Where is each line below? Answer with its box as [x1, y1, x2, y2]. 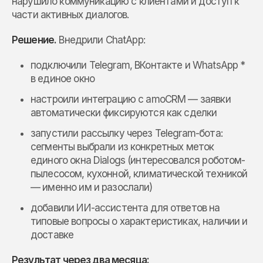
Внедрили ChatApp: [56, 33, 145, 46]
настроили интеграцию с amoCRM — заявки [31, 93, 231, 105]
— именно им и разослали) [31, 181, 153, 193]
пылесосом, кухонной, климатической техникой [31, 167, 248, 180]
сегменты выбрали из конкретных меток [31, 140, 214, 153]
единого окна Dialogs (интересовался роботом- [31, 154, 245, 166]
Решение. [12, 33, 57, 46]
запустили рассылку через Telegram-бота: [31, 127, 222, 139]
